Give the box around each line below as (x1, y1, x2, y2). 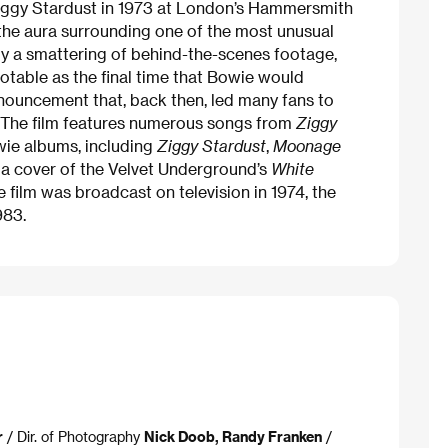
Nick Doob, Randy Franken (144, 427, 322, 445)
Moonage (273, 136, 341, 156)
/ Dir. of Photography (3, 427, 144, 445)
